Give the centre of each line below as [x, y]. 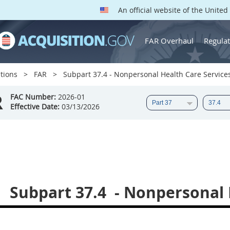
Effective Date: [35, 107]
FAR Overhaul [169, 40]
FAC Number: [33, 97]
